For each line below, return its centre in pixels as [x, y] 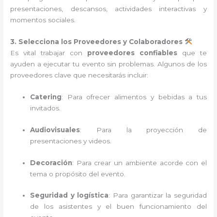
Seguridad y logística [70, 195]
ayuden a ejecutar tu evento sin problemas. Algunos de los [108, 64]
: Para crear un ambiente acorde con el [139, 163]
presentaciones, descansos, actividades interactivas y [108, 9]
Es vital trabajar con [49, 53]
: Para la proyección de [143, 130]
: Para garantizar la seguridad [158, 195]
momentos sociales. [43, 20]
